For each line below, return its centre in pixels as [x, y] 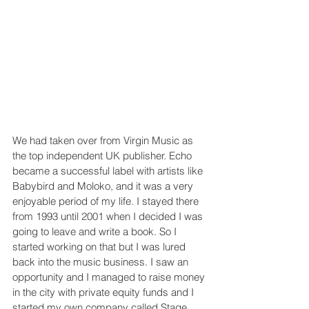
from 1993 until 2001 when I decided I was [109, 217]
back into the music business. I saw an [102, 262]
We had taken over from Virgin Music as [104, 141]
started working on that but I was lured [100, 247]
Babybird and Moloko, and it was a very [104, 186]
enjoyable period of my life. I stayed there [107, 201]
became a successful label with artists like [109, 171]
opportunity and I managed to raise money [110, 277]
